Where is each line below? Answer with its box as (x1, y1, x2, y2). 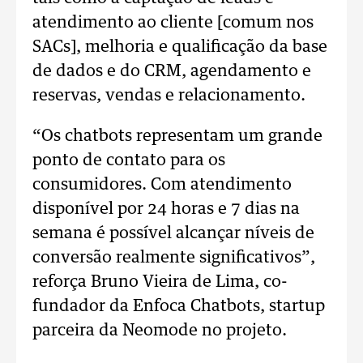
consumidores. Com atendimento (32, 177, 292, 193)
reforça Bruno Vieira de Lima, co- (32, 274, 288, 290)
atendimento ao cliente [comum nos (32, 15, 314, 31)
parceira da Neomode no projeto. (32, 322, 287, 339)
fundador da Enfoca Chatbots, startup (32, 298, 325, 314)
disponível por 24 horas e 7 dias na (32, 201, 300, 217)
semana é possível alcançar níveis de (32, 225, 314, 241)
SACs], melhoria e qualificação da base (32, 39, 327, 55)
